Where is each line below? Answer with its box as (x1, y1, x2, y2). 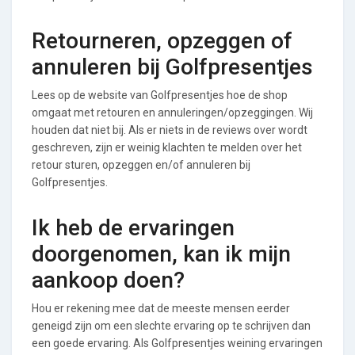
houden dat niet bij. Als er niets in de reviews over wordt (32, 123, 307, 136)
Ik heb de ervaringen (32, 214, 235, 241)
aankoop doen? (32, 266, 185, 293)
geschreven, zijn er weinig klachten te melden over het (32, 140, 302, 154)
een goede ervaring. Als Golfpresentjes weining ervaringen (32, 336, 323, 349)
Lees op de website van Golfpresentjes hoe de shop (32, 88, 288, 101)
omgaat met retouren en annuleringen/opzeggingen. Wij (32, 105, 313, 119)
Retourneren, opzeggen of (32, 27, 292, 54)
